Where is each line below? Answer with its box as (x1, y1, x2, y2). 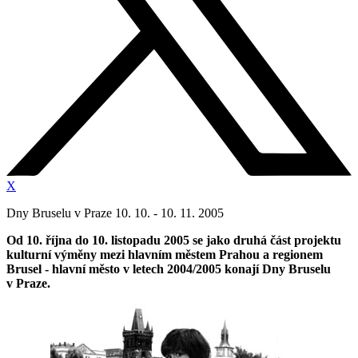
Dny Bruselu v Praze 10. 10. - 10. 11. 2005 (6, 206, 224, 221)
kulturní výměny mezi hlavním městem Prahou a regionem (6, 248, 323, 262)
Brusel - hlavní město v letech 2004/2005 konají (6, 262, 262, 276)
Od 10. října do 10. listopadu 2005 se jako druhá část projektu (6, 233, 341, 248)
